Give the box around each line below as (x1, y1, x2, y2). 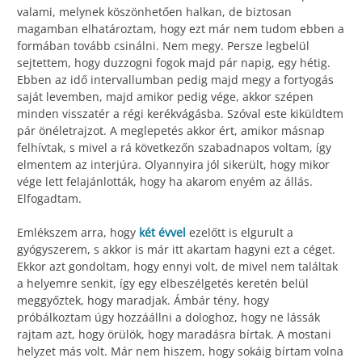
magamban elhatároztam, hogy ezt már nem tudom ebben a (17, 21, 344, 37)
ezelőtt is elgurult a (186, 225, 293, 241)
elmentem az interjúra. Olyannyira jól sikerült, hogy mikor (17, 157, 330, 173)
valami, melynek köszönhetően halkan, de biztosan (17, 4, 292, 20)
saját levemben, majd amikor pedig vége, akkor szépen (17, 89, 314, 105)
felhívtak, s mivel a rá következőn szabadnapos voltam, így (17, 140, 331, 156)
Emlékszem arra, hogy (17, 225, 139, 241)
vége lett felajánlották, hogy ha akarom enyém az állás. (17, 174, 313, 190)
